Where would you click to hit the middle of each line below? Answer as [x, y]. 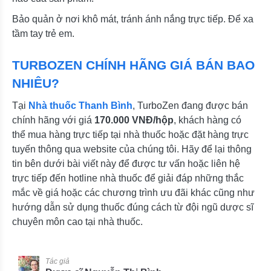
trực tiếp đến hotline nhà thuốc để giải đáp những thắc [128, 178]
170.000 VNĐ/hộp [134, 120]
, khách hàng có [207, 120]
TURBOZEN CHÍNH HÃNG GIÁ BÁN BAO [133, 65]
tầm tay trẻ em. [43, 33]
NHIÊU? [36, 83]
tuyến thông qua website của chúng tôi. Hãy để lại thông [132, 149]
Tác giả [57, 261]
